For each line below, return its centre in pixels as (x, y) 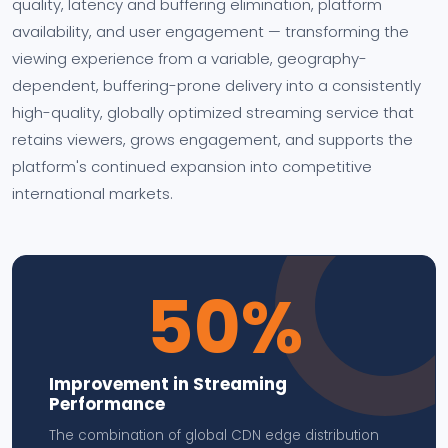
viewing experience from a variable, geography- (189, 58)
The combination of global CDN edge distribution (214, 435)
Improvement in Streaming (168, 384)
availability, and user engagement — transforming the (210, 31)
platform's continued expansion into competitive (192, 166)
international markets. (92, 193)
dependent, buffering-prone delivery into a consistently (216, 85)
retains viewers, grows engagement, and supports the (212, 139)
